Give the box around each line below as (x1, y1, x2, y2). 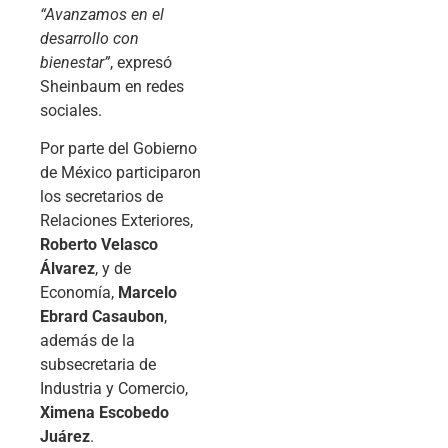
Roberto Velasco (40, 235, 158, 255)
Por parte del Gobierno (40, 139, 197, 159)
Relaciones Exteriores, (40, 211, 193, 231)
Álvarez (40, 259, 95, 279)
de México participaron (40, 163, 201, 183)
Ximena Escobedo (40, 403, 169, 423)
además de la (40, 331, 135, 351)
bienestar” (40, 52, 110, 72)
